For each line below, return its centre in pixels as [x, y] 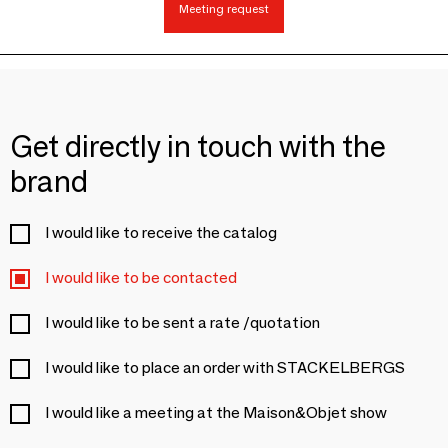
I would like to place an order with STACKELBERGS [225, 368]
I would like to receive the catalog [161, 233]
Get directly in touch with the [198, 147]
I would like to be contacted [141, 278]
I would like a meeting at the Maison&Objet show [216, 413]
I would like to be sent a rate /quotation [182, 323]
